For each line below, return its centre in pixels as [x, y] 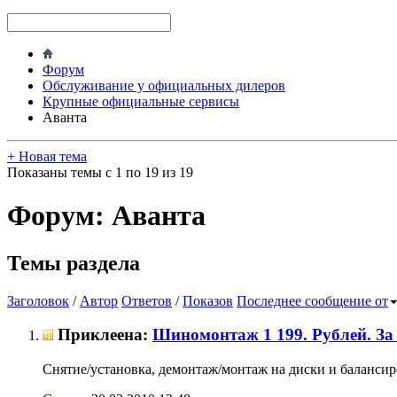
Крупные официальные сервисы [141, 101]
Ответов [147, 300]
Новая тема [51, 156]
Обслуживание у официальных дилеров [164, 85]
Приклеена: [105, 335]
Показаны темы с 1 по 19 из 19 [100, 172]
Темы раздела [74, 263]
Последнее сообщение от [312, 300]
